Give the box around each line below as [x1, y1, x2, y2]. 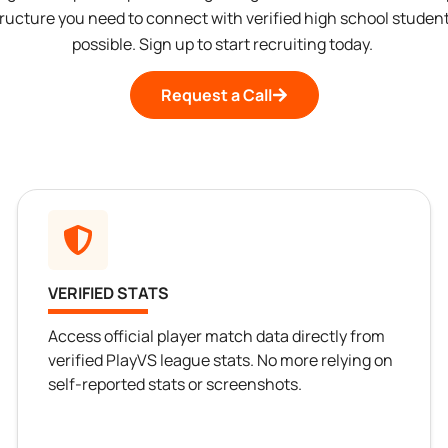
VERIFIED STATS [48, 282, 170, 305]
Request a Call [160, 84, 272, 107]
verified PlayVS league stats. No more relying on [48, 349, 394, 372]
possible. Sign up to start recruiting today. [72, 32, 376, 55]
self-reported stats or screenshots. [48, 373, 303, 396]
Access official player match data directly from [48, 325, 386, 348]
